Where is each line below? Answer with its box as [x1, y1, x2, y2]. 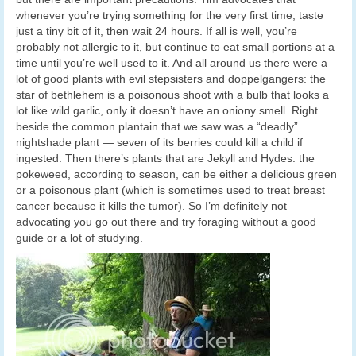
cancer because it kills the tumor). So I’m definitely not [16, 199, 287, 212]
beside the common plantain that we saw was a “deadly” [16, 119, 298, 133]
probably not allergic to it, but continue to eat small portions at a [16, 40, 335, 53]
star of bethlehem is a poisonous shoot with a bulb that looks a [16, 87, 329, 101]
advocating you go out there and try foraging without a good [16, 215, 316, 228]
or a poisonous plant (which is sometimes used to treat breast [16, 183, 325, 196]
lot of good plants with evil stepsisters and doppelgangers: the [16, 72, 326, 85]
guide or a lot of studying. [16, 230, 143, 244]
